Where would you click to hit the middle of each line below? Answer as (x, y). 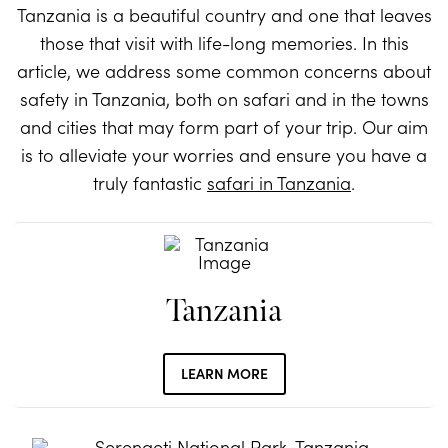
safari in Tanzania (279, 183)
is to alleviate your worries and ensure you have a (224, 155)
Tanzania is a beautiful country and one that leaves (224, 15)
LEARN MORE (224, 373)
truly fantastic (150, 183)
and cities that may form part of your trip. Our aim (224, 127)
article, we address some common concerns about (224, 71)
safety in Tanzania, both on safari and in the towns (224, 99)
